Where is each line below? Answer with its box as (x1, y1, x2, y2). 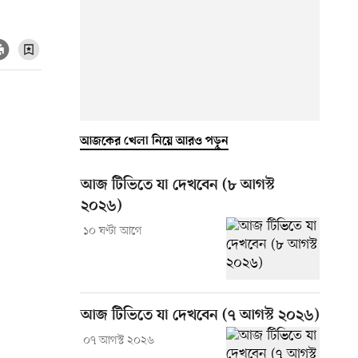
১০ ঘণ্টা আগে (82, 223, 142, 239)
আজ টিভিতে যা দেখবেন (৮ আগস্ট (81, 176, 275, 195)
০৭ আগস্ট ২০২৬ (82, 332, 154, 348)
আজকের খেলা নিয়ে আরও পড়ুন (80, 133, 229, 149)
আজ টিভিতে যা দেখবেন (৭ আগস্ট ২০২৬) (81, 306, 320, 325)
